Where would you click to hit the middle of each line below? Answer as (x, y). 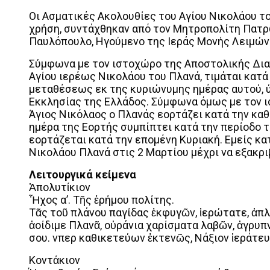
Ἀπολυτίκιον (60, 187)
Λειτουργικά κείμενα (83, 174)
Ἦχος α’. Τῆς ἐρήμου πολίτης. (102, 199)
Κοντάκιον (55, 260)
